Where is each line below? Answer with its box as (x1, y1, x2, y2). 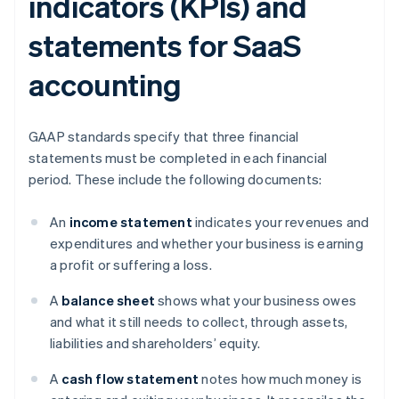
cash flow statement (61, 370, 199, 388)
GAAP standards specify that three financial (28, 127, 299, 146)
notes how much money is (199, 370, 362, 388)
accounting (28, 65, 182, 104)
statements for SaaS (28, 26, 302, 65)
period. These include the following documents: (28, 170, 322, 189)
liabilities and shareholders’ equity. (50, 334, 261, 353)
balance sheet (61, 291, 156, 310)
